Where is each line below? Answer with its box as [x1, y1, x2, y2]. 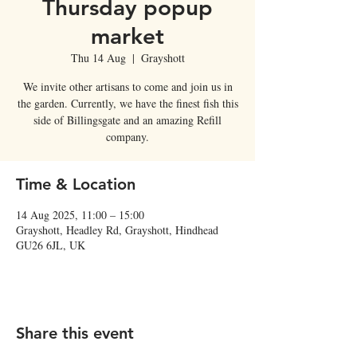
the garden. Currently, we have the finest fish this [17, 96, 238, 111]
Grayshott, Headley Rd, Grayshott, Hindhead [16, 222, 218, 237]
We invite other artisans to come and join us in [22, 79, 233, 94]
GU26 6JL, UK [16, 237, 85, 253]
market [91, 22, 164, 49]
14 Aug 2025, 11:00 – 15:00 [16, 207, 144, 222]
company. [106, 129, 149, 144]
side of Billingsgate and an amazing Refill [33, 112, 222, 127]
